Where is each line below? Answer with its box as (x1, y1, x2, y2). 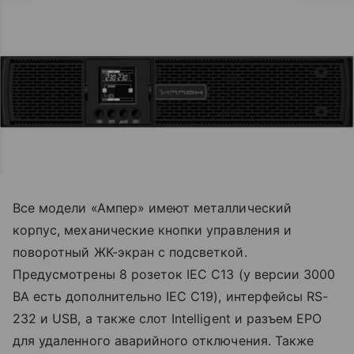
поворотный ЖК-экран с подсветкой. (13, 243, 247, 260)
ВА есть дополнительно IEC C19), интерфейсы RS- (13, 288, 329, 304)
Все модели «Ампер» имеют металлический (13, 199, 292, 216)
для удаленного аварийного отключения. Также (13, 332, 314, 348)
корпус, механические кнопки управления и (13, 221, 292, 238)
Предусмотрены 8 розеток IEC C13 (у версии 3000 (13, 265, 336, 282)
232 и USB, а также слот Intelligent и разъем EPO (13, 310, 322, 326)
